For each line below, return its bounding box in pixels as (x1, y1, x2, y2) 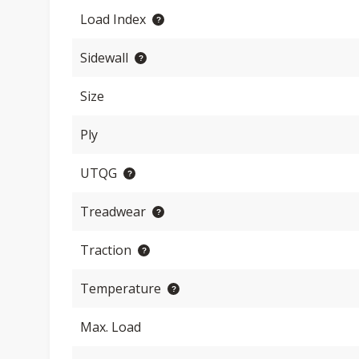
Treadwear (80, 203, 146, 220)
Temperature (80, 280, 161, 297)
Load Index (80, 10, 146, 28)
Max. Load (80, 318, 141, 336)
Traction (80, 241, 131, 259)
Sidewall (80, 49, 128, 67)
